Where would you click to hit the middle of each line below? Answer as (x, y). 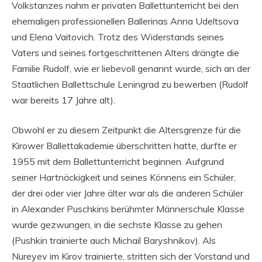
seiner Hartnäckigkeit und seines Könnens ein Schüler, (124, 177)
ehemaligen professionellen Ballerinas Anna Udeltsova (125, 21)
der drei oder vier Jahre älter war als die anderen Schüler (127, 193)
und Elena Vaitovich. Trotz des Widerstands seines (118, 37)
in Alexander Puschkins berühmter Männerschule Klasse (128, 209)
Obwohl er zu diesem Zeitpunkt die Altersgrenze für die (126, 130)
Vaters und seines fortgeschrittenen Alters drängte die (125, 53)
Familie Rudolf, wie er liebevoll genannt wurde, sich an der (131, 68)
